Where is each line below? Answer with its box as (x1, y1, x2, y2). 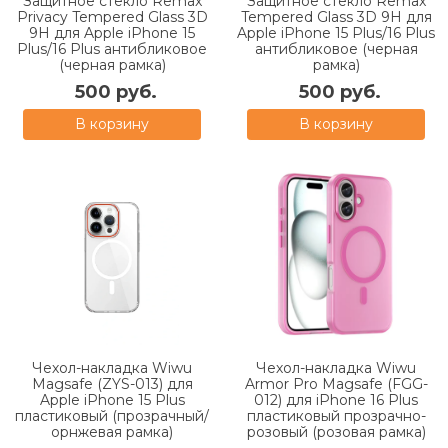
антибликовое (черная (254, 39, 418, 58)
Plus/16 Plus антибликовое (17, 39, 207, 58)
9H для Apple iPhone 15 (29, 23, 195, 42)
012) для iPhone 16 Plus (254, 390, 418, 409)
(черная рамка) (58, 55, 166, 74)
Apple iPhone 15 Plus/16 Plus (237, 23, 435, 42)
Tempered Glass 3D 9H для (240, 7, 432, 26)
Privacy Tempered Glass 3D (16, 7, 208, 26)
